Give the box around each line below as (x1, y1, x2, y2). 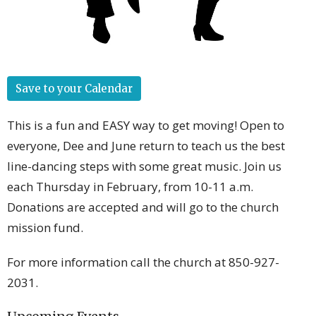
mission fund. (7, 219, 83, 236)
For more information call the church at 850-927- (7, 254, 279, 271)
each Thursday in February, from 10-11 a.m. (7, 178, 253, 195)
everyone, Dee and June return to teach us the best (7, 138, 285, 154)
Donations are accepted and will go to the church (7, 199, 279, 216)
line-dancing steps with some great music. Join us (7, 158, 281, 175)
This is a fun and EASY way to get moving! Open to (7, 117, 284, 134)
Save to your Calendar (16, 82, 133, 96)
